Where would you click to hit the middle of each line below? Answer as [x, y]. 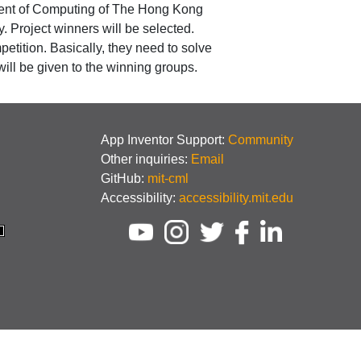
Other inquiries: [145, 159]
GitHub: [124, 178]
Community [260, 139]
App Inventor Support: [164, 139]
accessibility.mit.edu [236, 197]
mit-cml [168, 178]
